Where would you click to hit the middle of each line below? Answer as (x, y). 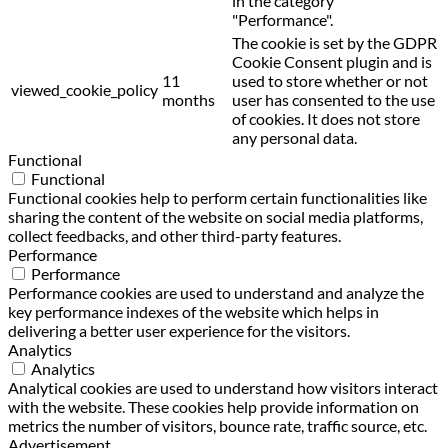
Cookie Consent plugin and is (332, 62)
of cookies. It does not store (326, 119)
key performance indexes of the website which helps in (193, 312)
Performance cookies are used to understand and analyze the (216, 293)
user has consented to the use (333, 100)
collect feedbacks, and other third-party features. (174, 236)
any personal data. (294, 138)
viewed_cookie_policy (84, 90)
